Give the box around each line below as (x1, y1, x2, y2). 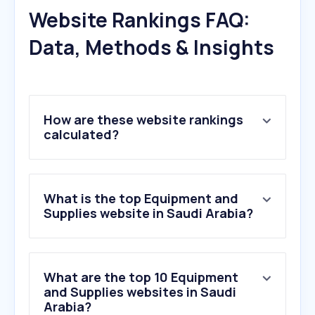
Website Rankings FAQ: (29, 6, 250, 34)
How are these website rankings (44, 111, 243, 129)
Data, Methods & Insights (29, 34, 274, 61)
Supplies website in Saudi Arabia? (44, 205, 253, 222)
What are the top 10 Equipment (44, 269, 238, 286)
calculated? (44, 126, 119, 143)
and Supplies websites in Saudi (44, 283, 236, 301)
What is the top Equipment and (44, 190, 238, 207)
